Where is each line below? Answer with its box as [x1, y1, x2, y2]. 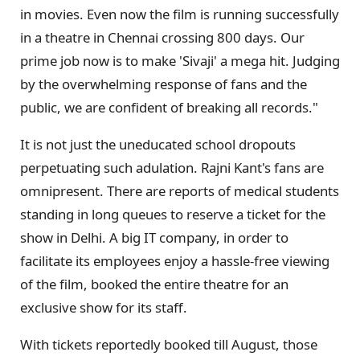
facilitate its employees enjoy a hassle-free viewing [20, 251, 329, 270]
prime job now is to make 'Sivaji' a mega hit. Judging [20, 51, 340, 71]
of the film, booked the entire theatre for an [20, 274, 288, 293]
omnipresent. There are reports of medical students [20, 181, 339, 200]
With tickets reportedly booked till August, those [20, 334, 317, 354]
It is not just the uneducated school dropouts [20, 134, 296, 153]
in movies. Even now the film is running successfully [20, 5, 339, 24]
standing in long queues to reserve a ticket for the [20, 204, 325, 223]
